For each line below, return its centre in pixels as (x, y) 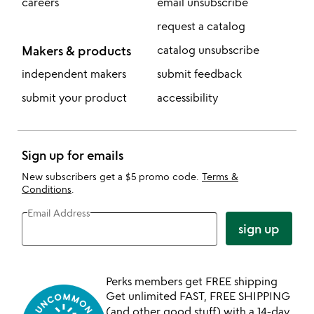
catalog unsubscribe (208, 50)
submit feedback (199, 74)
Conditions (47, 189)
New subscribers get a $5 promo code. (112, 176)
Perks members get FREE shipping (192, 281)
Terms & (220, 176)
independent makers (74, 74)
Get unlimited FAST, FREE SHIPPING (198, 296)
